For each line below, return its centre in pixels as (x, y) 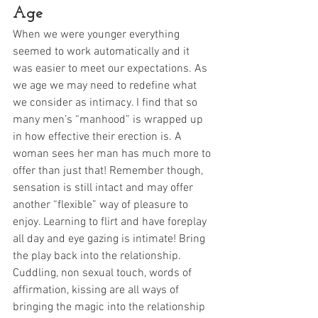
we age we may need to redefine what (106, 86)
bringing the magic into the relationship (110, 308)
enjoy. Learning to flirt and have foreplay (111, 223)
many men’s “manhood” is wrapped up (109, 120)
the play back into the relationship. (98, 257)
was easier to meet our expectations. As (111, 69)
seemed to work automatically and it (103, 52)
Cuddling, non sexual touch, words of (104, 274)
